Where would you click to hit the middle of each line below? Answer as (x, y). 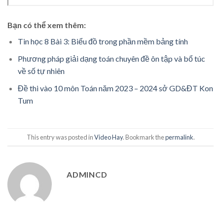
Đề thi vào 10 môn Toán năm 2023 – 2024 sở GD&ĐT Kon (115, 88)
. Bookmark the (144, 137)
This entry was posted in (60, 137)
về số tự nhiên (41, 71)
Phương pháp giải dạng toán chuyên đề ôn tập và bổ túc (111, 58)
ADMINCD (87, 175)
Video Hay (108, 137)
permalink (179, 137)
